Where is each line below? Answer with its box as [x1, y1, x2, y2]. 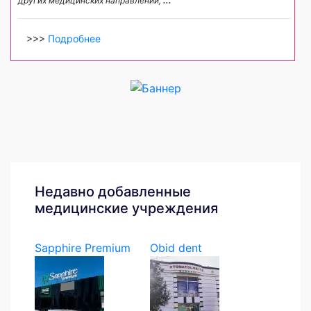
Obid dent [149, 240, 202, 255]
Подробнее [48, 33, 101, 45]
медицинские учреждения [35, 199, 218, 217]
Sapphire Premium [35, 240, 131, 255]
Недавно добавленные [35, 183, 191, 200]
